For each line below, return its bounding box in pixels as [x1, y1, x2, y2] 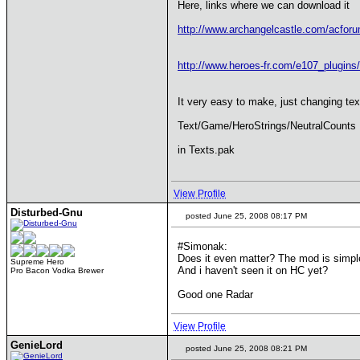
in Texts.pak [178, 144, 235, 156]
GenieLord [10, 339, 63, 351]
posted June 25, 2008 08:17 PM [183, 211, 307, 220]
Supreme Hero [10, 257, 64, 266]
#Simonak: [178, 240, 227, 252]
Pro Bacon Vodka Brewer [10, 266, 104, 275]
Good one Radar [178, 288, 253, 301]
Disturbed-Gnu [10, 207, 83, 219]
